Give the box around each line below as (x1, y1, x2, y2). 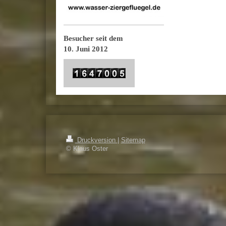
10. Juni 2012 (63, 44, 108, 53)
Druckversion (75, 136, 118, 144)
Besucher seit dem (63, 33, 123, 42)
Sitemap (121, 136, 145, 144)
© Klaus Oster (66, 145, 108, 152)
